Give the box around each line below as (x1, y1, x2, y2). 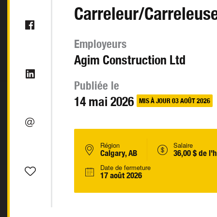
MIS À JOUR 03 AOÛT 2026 (139, 97, 210, 105)
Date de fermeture (100, 163, 151, 172)
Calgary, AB (100, 148, 137, 158)
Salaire (173, 140, 193, 150)
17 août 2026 (100, 170, 142, 180)
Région (100, 140, 120, 150)
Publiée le (74, 79, 119, 92)
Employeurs (74, 37, 126, 50)
